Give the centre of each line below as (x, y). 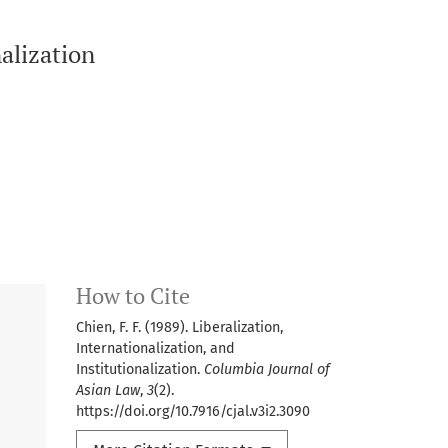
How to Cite (133, 295)
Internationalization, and (155, 348)
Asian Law (108, 390)
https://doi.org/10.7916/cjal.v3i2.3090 (193, 411)
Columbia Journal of (267, 369)
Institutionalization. (140, 369)
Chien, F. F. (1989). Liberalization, (179, 327)
